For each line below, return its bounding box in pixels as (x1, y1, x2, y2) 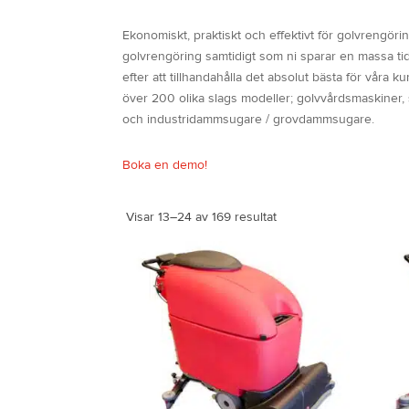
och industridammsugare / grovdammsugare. (122, 110, 379, 128)
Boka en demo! (122, 156, 208, 173)
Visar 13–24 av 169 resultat (125, 208, 277, 225)
